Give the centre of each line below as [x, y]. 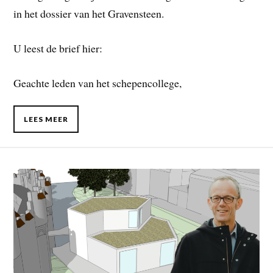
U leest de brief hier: [58, 48]
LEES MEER [46, 119]
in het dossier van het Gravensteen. [89, 14]
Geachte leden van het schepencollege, [98, 83]
